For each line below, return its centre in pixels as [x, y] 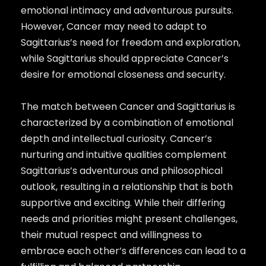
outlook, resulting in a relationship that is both [126, 186]
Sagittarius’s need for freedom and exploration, [130, 42]
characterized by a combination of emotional [127, 122]
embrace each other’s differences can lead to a [133, 251]
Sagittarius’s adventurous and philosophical [121, 170]
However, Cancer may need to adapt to [113, 26]
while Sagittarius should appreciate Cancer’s [124, 58]
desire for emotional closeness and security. [123, 74]
